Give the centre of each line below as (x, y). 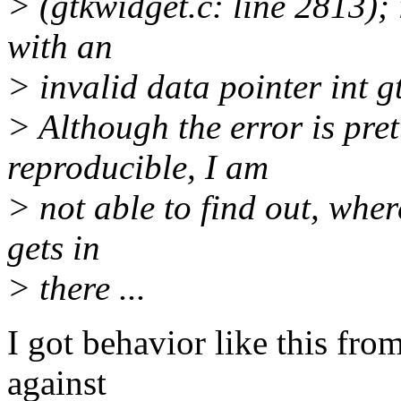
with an (60, 47)
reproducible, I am (138, 167)
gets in (54, 248)
